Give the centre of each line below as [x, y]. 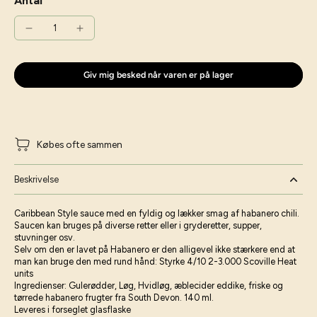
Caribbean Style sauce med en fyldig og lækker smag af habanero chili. [157, 213]
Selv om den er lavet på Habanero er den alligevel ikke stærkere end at [155, 249]
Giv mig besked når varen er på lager [158, 75]
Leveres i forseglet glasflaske [73, 310]
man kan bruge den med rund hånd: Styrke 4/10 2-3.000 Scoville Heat [155, 261]
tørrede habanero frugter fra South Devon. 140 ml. [114, 298]
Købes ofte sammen [80, 144]
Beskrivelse [36, 179]
